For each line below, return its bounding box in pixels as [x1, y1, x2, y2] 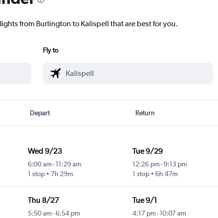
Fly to [43, 46, 58, 54]
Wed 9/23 [27, 146, 62, 156]
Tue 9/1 [132, 196, 157, 205]
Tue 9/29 [132, 146, 163, 156]
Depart [30, 109, 50, 117]
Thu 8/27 [27, 196, 59, 205]
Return [135, 109, 155, 117]
